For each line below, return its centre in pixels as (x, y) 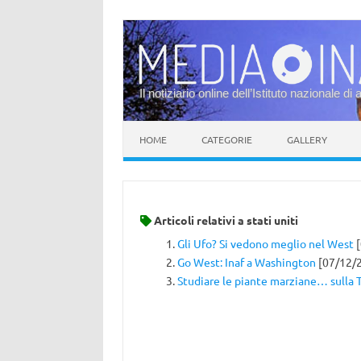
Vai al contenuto (165, 127)
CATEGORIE (227, 139)
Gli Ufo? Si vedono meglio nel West (265, 244)
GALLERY (307, 139)
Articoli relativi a (199, 220)
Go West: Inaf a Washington (246, 262)
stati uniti (272, 220)
